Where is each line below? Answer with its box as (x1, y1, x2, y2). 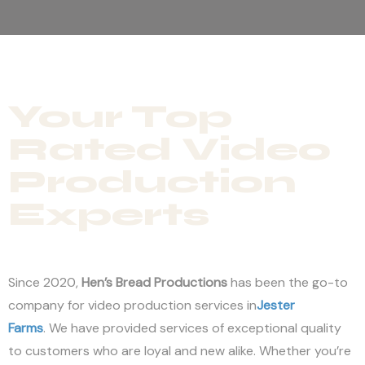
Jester (257, 296, 295, 314)
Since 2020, (8, 273, 81, 291)
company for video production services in (8, 296, 257, 314)
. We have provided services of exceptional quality (43, 319, 341, 336)
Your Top (8, 96, 232, 136)
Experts (8, 194, 209, 234)
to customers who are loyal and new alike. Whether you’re (8, 341, 351, 359)
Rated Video (8, 129, 331, 169)
